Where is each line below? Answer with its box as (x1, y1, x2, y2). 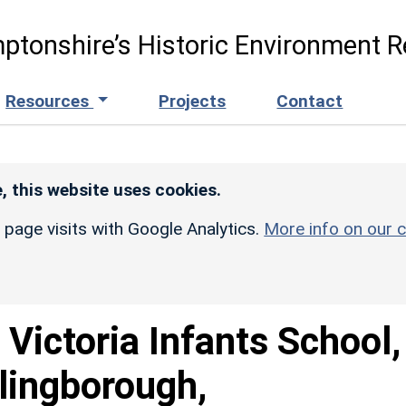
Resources (5, 90, 94, 111)
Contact (276, 90, 343, 111)
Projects (159, 90, 227, 111)
